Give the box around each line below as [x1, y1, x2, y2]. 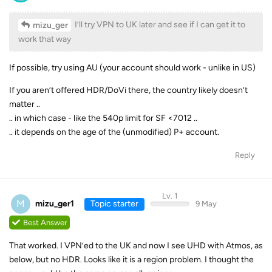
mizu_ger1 [35, 198, 74, 209]
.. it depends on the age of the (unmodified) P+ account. [9, 126, 219, 137]
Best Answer [23, 218, 67, 228]
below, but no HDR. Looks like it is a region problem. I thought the [9, 254, 254, 265]
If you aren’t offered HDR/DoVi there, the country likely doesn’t [9, 84, 248, 95]
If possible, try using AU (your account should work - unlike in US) [9, 62, 256, 73]
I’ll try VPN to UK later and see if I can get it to [73, 19, 245, 30]
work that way [18, 33, 71, 44]
